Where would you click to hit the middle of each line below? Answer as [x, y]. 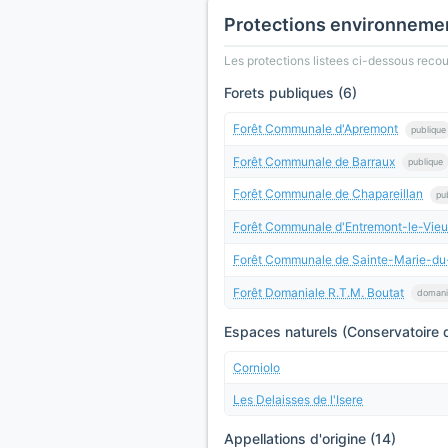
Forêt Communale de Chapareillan [328, 194]
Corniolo [256, 368]
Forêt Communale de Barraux [314, 161]
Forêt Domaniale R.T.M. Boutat [318, 292]
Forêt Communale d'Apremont [315, 128]
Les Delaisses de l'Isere [298, 400]
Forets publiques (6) [290, 92]
